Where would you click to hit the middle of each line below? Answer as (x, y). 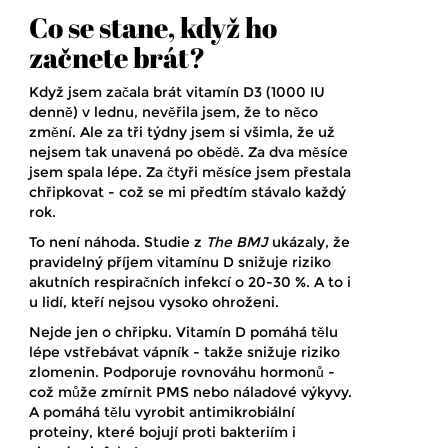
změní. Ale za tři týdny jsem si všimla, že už (182, 131)
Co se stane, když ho (153, 26)
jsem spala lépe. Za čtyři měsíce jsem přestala (190, 171)
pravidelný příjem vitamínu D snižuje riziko (180, 261)
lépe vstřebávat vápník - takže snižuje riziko (184, 351)
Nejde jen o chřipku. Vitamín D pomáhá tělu (183, 331)
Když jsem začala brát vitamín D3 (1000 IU (177, 91)
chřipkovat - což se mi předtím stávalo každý (187, 191)
